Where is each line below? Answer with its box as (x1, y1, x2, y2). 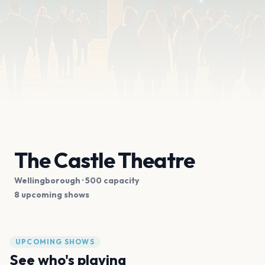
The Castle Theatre (14, 147, 195, 174)
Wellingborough (14, 175, 80, 186)
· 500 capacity (80, 175, 139, 186)
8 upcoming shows (14, 189, 89, 201)
